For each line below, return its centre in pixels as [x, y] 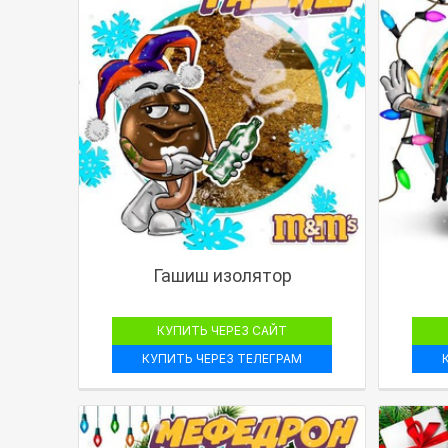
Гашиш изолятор [222, 275]
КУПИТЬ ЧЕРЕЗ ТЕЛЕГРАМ [222, 358]
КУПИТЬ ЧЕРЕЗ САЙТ [222, 330]
